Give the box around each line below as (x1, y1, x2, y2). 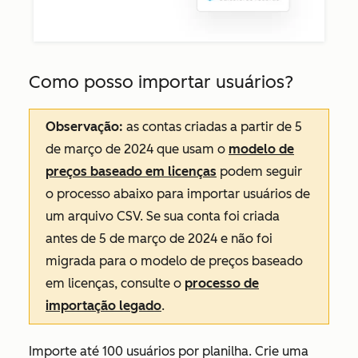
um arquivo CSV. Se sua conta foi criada (46, 208, 280, 224)
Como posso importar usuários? (29, 70, 293, 93)
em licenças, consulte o (46, 275, 185, 291)
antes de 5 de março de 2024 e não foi (46, 230, 272, 246)
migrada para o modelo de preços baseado (46, 253, 303, 268)
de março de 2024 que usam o (46, 141, 229, 157)
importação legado (46, 297, 161, 313)
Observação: (46, 118, 123, 134)
